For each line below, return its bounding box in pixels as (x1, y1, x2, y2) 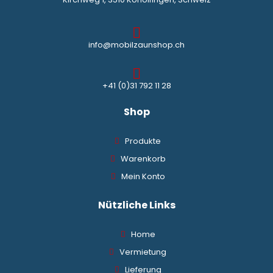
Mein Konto (121, 171, 165, 183)
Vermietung (119, 246, 167, 258)
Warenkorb (120, 153, 166, 165)
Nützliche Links (97, 198, 175, 213)
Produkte (125, 135, 161, 147)
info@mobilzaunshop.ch (88, 39, 185, 51)
